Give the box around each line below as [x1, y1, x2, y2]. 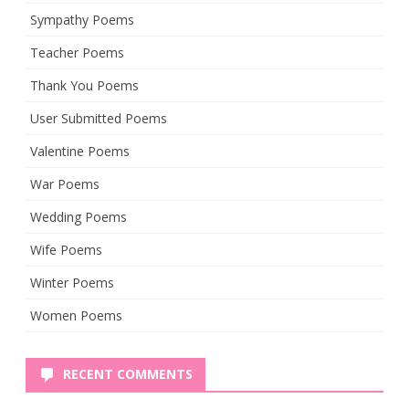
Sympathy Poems [30, 11, 134, 28]
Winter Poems [30, 274, 114, 291]
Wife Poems [30, 241, 102, 258]
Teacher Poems [30, 44, 124, 61]
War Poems [30, 175, 100, 193]
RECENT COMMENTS [63, 365, 193, 383]
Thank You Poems [30, 77, 139, 94]
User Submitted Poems [30, 110, 167, 127]
